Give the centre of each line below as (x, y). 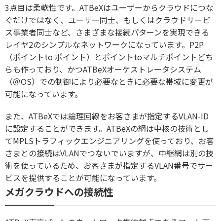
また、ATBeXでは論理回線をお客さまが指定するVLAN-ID (107, 116)
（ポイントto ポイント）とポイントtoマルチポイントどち (109, 57)
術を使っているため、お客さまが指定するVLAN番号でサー (109, 166)
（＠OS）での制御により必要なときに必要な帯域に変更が (109, 82)
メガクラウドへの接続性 (59, 192)
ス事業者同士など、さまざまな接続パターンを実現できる (107, 32)
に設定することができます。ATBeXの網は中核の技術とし (107, 129)
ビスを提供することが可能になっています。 (83, 178)
